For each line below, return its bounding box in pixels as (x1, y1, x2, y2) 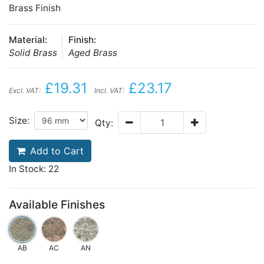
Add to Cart (30, 145, 84, 157)
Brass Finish (9, 2, 61, 14)
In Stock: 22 (9, 163, 59, 174)
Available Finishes (9, 197, 105, 212)
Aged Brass (68, 47, 117, 58)
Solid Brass (9, 47, 57, 58)
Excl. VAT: (9, 86, 41, 95)
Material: (9, 34, 47, 45)
